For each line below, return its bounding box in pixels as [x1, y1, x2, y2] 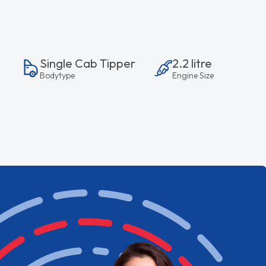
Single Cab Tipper [40, 55, 136, 71]
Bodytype [40, 69, 75, 81]
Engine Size [172, 69, 214, 81]
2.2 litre [172, 55, 212, 71]
